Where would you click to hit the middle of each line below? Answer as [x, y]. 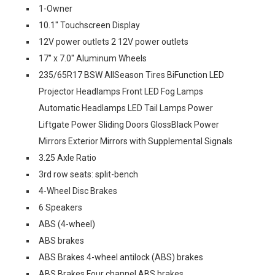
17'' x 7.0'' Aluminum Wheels [93, 58]
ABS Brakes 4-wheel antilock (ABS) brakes [121, 257]
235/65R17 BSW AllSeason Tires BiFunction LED [131, 75]
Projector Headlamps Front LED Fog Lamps [121, 91]
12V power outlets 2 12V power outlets [114, 42]
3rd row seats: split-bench [88, 174]
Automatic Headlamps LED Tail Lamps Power [126, 108]
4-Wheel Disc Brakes [78, 191]
